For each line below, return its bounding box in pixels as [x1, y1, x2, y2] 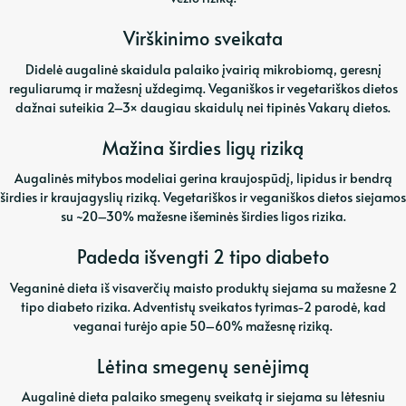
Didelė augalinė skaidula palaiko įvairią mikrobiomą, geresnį [24, 60, 382, 78]
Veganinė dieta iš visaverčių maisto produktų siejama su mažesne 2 [9, 278, 397, 296]
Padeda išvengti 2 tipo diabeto [77, 244, 329, 270]
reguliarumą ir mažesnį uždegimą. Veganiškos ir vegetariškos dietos [8, 79, 398, 97]
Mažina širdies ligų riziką [102, 134, 304, 160]
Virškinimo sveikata [123, 25, 283, 52]
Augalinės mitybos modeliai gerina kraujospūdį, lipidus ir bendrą [14, 169, 392, 188]
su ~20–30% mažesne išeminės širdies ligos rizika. [60, 208, 346, 226]
